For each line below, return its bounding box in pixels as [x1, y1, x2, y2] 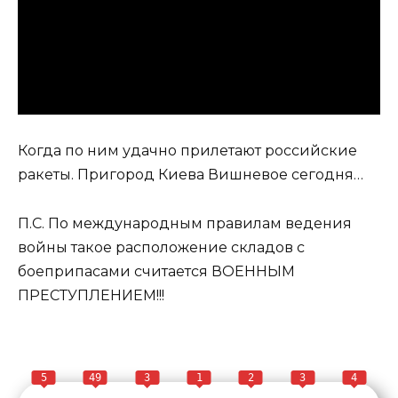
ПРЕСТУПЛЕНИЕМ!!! [18, 286, 164, 304]
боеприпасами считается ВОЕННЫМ [18, 262, 295, 280]
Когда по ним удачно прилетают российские [18, 142, 357, 160]
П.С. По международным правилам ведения [18, 214, 352, 232]
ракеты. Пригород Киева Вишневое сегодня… [18, 166, 363, 184]
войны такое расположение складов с [18, 238, 305, 256]
